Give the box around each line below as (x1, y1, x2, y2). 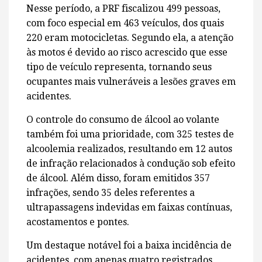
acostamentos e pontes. (26, 216, 129, 228)
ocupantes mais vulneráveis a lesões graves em (26, 76, 236, 88)
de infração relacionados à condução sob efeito (26, 158, 235, 170)
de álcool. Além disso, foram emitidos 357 (26, 173, 210, 184)
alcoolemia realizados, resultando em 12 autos (26, 143, 232, 155)
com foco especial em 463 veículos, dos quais (26, 18, 224, 29)
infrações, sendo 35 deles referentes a (26, 187, 195, 199)
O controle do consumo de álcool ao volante (26, 114, 219, 126)
